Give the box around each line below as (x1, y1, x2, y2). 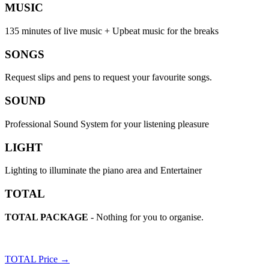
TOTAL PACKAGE (5, 211, 88, 222)
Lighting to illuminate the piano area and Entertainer (5, 165, 202, 176)
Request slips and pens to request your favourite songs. (5, 72, 212, 83)
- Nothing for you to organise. (88, 211, 204, 222)
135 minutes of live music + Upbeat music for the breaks (5, 26, 219, 36)
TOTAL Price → (5, 253, 70, 264)
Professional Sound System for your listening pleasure (5, 118, 209, 129)
